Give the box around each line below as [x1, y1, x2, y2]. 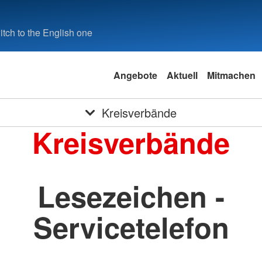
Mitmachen [206, 68, 256, 82]
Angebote [113, 68, 157, 82]
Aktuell [166, 68, 198, 82]
